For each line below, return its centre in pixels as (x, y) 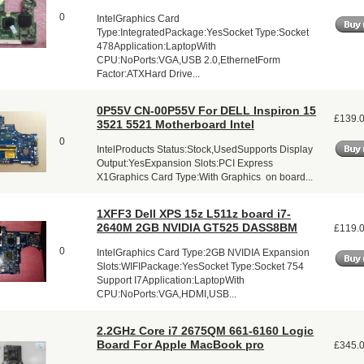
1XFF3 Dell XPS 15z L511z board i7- (194, 213)
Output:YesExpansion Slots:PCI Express (185, 163)
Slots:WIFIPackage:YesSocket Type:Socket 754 (201, 266)
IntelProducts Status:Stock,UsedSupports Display (205, 149)
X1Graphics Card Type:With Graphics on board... (205, 177)
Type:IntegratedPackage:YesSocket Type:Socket (203, 32)
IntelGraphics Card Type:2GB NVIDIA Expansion (204, 252)
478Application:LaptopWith (157, 46)
